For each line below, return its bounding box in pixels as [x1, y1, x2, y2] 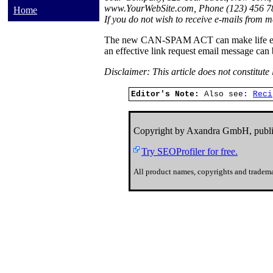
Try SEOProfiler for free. [141, 146, 238, 157]
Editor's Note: [131, 89, 204, 99]
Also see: [204, 89, 253, 99]
